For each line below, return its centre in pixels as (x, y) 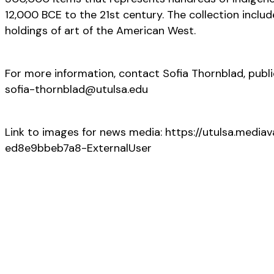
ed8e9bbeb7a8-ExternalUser (78, 148)
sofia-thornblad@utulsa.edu (78, 89)
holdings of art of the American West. (102, 30)
